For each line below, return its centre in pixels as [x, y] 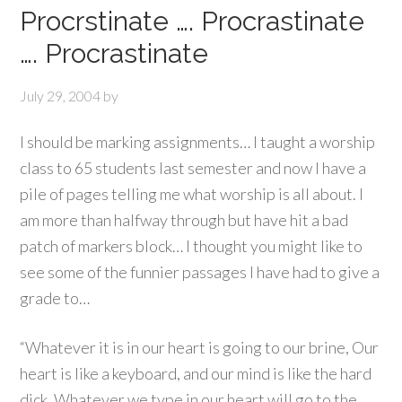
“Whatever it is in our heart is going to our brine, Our [200, 347]
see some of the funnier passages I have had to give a [200, 272]
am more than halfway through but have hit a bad [184, 220]
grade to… [55, 298]
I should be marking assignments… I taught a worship [198, 142]
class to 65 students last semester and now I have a [193, 168]
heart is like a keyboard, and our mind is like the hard [196, 373]
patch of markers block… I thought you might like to [192, 246]
